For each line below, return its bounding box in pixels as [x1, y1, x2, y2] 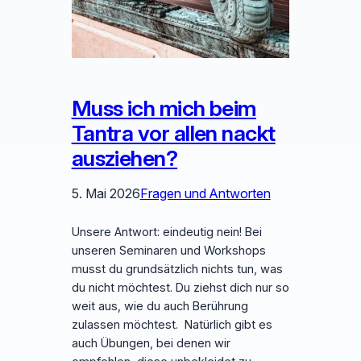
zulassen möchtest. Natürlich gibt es [71, 317, 272, 333]
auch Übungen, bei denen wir [71, 336, 230, 351]
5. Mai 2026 [71, 185, 140, 202]
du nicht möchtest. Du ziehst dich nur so [71, 280, 289, 296]
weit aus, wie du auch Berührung [71, 299, 248, 314]
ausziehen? [71, 145, 178, 172]
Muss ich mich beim [71, 95, 256, 122]
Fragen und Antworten [139, 185, 271, 202]
